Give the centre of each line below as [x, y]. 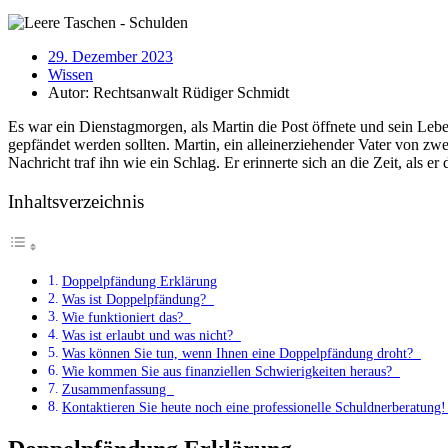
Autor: [68, 92]
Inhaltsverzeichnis [76, 202]
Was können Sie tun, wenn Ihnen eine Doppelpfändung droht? [241, 353]
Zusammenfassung [117, 389]
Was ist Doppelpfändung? [137, 299]
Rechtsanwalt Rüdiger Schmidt [189, 92]
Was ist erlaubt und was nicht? [151, 335]
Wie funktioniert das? [126, 317]
